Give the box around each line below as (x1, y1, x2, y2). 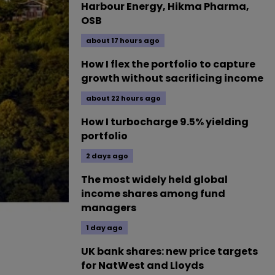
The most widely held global (81, 172, 228, 187)
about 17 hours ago (86, 36, 160, 45)
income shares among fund (81, 187, 225, 201)
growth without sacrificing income (81, 71, 263, 85)
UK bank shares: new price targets (81, 244, 258, 258)
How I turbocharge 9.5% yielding (81, 115, 249, 129)
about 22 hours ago (86, 93, 161, 103)
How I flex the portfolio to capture (81, 57, 255, 71)
